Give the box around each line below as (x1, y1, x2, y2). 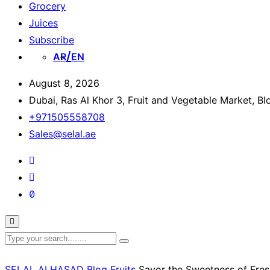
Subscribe (29, 34, 74, 46)
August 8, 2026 (29, 77, 99, 89)
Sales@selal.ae (29, 128, 96, 140)
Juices (29, 17, 58, 29)
